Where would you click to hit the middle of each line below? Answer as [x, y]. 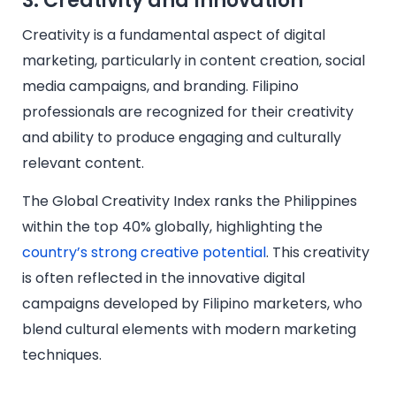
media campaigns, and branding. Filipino [160, 86]
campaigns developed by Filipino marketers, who [192, 303]
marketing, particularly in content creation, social [194, 60]
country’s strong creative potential [144, 252]
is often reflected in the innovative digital [164, 278]
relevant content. [83, 163]
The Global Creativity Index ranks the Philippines [190, 201]
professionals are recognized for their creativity [188, 111]
